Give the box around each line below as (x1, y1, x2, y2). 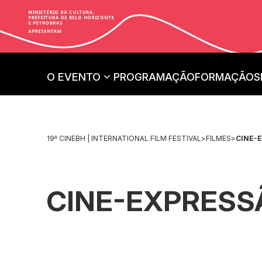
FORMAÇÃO (195, 70, 254, 83)
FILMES (206, 133, 231, 143)
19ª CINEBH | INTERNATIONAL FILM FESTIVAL (47, 133, 201, 143)
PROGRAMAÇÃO (113, 70, 195, 83)
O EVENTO (47, 70, 101, 83)
